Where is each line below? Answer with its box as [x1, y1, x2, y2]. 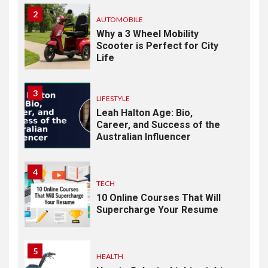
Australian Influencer [96, 130, 191, 142]
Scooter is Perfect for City [96, 39, 218, 51]
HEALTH [96, 251, 123, 261]
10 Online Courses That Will [96, 191, 221, 203]
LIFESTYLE [96, 93, 130, 103]
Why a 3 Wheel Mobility [96, 28, 199, 39]
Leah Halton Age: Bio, [96, 106, 193, 118]
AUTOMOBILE [96, 14, 143, 24]
